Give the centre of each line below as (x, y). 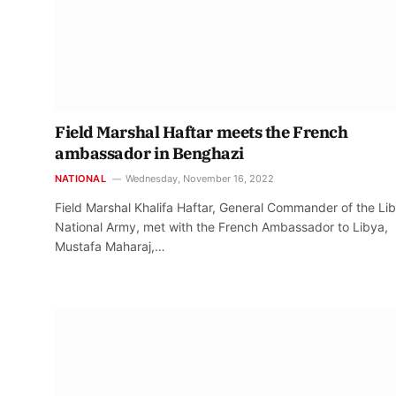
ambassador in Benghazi (149, 153)
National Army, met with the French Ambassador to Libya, (221, 226)
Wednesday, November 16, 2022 (199, 178)
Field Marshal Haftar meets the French (202, 132)
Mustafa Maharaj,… (110, 246)
